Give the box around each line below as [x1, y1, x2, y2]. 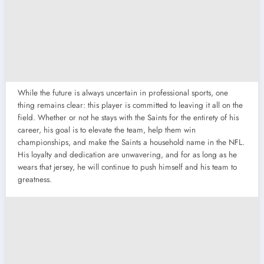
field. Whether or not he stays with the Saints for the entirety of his [18, 112, 239, 124]
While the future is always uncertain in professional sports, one [18, 87, 228, 99]
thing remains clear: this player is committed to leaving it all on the [18, 100, 243, 111]
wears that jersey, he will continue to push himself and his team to [18, 161, 237, 173]
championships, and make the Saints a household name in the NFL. [18, 137, 245, 148]
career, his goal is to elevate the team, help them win [18, 124, 196, 136]
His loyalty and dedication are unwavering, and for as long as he [18, 149, 237, 161]
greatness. [18, 174, 52, 186]
